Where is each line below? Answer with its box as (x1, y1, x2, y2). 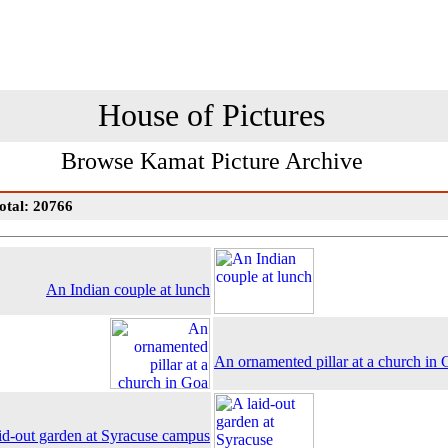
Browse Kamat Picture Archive (60, 148, 363, 174)
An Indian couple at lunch (46, 281, 210, 298)
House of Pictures (97, 97, 325, 133)
